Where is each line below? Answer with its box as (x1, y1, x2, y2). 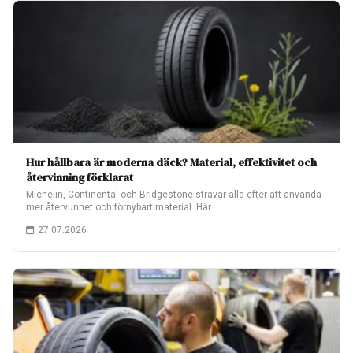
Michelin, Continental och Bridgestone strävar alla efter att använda (26, 189, 321, 200)
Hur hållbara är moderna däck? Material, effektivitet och (26, 154, 317, 170)
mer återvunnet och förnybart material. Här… (26, 202, 217, 213)
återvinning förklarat (26, 169, 133, 185)
